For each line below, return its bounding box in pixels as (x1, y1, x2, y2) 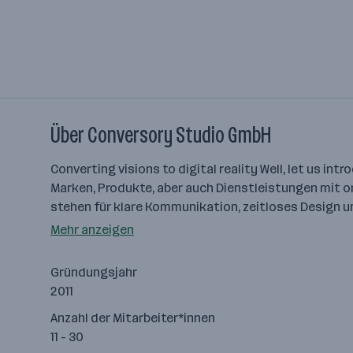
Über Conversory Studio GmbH (50, 122, 271, 148)
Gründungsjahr (50, 265, 137, 280)
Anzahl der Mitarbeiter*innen (50, 310, 215, 325)
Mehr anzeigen (50, 222, 134, 237)
